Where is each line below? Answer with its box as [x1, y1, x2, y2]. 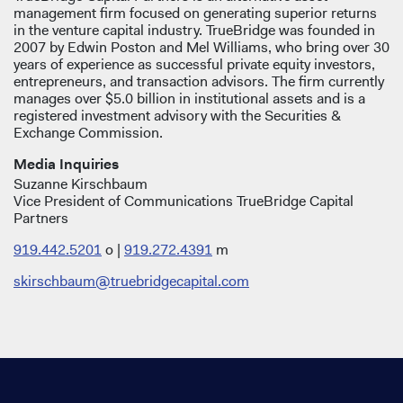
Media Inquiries [13, 155, 119, 175]
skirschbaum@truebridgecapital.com [13, 272, 249, 291]
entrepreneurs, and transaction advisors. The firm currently [13, 72, 384, 92]
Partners [13, 209, 68, 228]
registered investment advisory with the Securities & [13, 106, 341, 126]
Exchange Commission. [13, 123, 163, 143]
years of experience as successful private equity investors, [13, 55, 375, 75]
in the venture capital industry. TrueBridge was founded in [13, 21, 375, 40]
